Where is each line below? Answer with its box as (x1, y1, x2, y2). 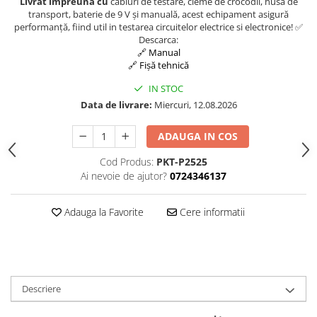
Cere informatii (176, 204, 245, 219)
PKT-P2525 (156, 154, 207, 168)
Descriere (22, 282, 61, 295)
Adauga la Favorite (61, 204, 144, 219)
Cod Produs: (99, 154, 154, 168)
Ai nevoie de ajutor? (80, 168, 167, 183)
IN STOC (146, 81, 183, 95)
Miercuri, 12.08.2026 (151, 98, 237, 111)
